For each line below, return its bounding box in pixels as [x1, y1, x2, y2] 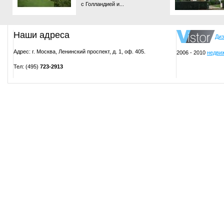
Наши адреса [13, 30, 69, 40]
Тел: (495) [13, 63, 40, 69]
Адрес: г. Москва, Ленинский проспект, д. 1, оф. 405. [13, 48, 145, 54]
